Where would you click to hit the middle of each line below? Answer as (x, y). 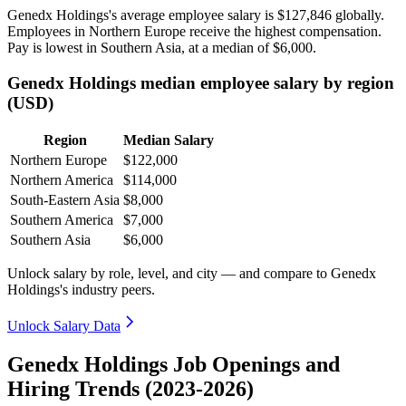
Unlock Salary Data (64, 326)
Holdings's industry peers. (81, 290)
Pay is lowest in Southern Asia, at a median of (140, 47)
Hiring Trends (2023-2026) (130, 389)
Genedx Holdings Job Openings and (174, 365)
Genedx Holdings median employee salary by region (201, 82)
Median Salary (169, 140)
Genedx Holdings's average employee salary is (142, 14)
